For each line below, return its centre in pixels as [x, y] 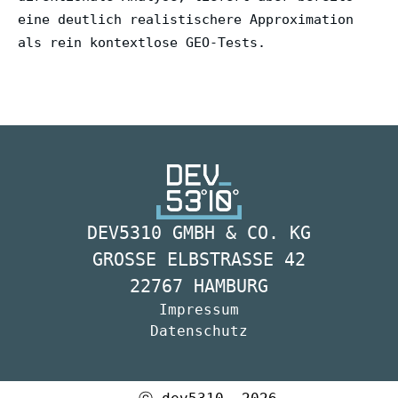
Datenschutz [199, 331]
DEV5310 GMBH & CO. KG [199, 233]
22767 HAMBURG [199, 287]
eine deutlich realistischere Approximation [186, 19]
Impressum [199, 310]
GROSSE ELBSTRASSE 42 [199, 260]
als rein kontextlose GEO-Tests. [142, 42]
